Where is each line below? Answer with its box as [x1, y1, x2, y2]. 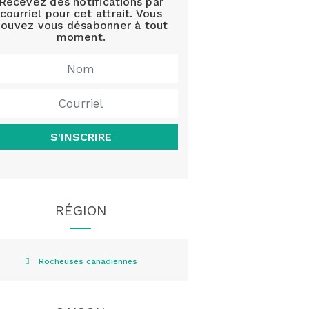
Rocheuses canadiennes [38, 256, 137, 266]
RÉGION [54, 201, 107, 219]
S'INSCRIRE [50, 130, 112, 143]
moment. [56, 30, 106, 44]
